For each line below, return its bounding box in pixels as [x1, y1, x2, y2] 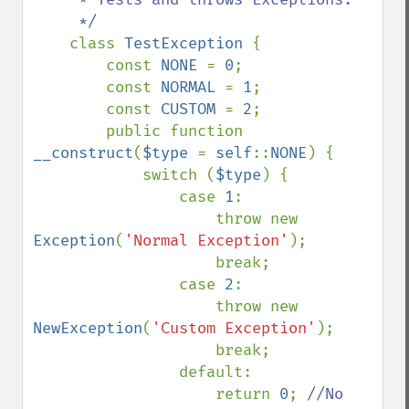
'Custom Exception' [152, 319, 316, 338]
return [215, 384, 279, 404]
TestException [124, 34, 252, 53]
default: [33, 362, 179, 382]
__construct [33, 143, 133, 163]
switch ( [142, 165, 215, 184]
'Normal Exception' [124, 231, 288, 250]
